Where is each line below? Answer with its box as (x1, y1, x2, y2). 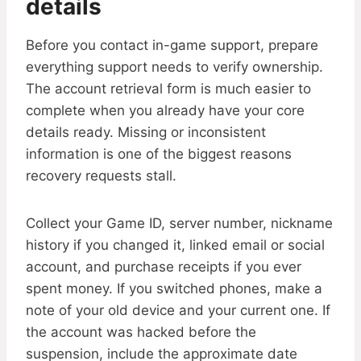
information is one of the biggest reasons (26, 146, 292, 163)
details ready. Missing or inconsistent (26, 124, 266, 141)
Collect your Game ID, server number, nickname (26, 215, 333, 232)
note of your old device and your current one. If (26, 302, 330, 319)
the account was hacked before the (26, 324, 256, 341)
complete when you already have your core (26, 102, 305, 119)
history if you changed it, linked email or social (26, 237, 325, 254)
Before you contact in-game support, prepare (26, 37, 318, 54)
